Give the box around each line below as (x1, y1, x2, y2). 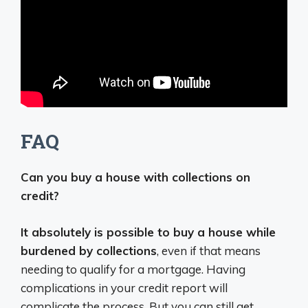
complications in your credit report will (21, 280, 228, 295)
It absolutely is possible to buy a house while (21, 224, 276, 239)
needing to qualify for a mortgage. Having (21, 261, 245, 276)
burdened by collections (21, 243, 157, 258)
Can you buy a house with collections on (21, 170, 250, 185)
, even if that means (157, 243, 261, 258)
